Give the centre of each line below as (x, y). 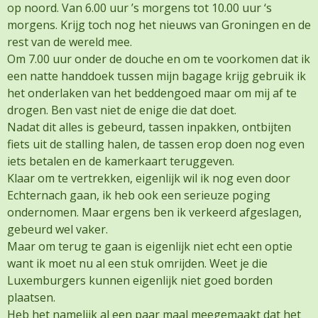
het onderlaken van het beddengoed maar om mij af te (152, 93)
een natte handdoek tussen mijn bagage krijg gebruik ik (157, 76)
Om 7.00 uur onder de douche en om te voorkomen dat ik (159, 59)
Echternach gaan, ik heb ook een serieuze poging (139, 196)
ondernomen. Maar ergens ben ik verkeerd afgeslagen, (154, 213)
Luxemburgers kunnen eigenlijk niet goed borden (140, 281)
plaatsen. (31, 298)
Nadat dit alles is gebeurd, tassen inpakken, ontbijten (149, 127)
